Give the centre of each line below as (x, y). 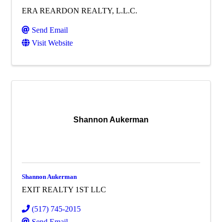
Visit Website (52, 43)
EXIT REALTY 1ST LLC (64, 189)
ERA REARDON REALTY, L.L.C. (80, 11)
